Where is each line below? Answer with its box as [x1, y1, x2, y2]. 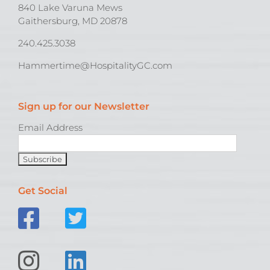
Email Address [18, 122, 83, 134]
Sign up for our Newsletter [18, 100, 149, 112]
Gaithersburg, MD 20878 [18, 14, 127, 27]
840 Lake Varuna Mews [18, 1, 122, 13]
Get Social [18, 185, 67, 197]
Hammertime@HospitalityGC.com [18, 59, 172, 71]
